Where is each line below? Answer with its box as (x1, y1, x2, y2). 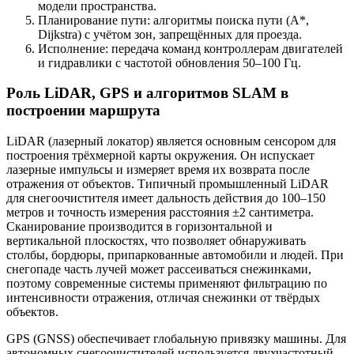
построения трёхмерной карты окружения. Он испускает (6, 149, 314, 163)
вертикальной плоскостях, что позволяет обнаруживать (6, 234, 306, 248)
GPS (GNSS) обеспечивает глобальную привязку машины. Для (6, 332, 346, 346)
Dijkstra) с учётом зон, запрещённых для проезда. (38, 27, 302, 41)
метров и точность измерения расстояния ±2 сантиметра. (6, 205, 314, 220)
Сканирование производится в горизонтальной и (6, 220, 273, 234)
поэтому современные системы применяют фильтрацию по (6, 277, 327, 291)
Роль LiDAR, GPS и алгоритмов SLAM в (6, 85, 288, 102)
